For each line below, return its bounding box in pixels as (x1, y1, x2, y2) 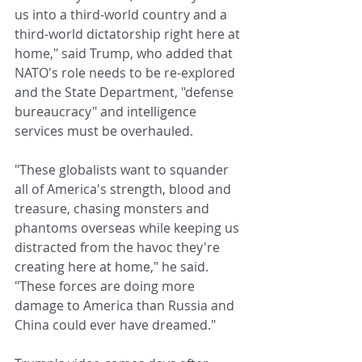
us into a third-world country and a (15, 5, 230, 23)
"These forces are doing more (15, 276, 198, 295)
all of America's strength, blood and (15, 179, 234, 198)
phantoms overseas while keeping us (15, 218, 242, 237)
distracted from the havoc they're (15, 238, 223, 256)
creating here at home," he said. (15, 257, 212, 276)
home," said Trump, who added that (15, 44, 236, 62)
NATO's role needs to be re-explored (15, 63, 238, 82)
